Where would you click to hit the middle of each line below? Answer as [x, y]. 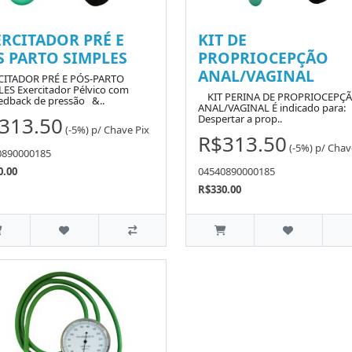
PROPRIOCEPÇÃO [263, 58]
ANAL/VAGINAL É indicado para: [272, 108]
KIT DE [222, 40]
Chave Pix [126, 129]
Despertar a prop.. [240, 119]
